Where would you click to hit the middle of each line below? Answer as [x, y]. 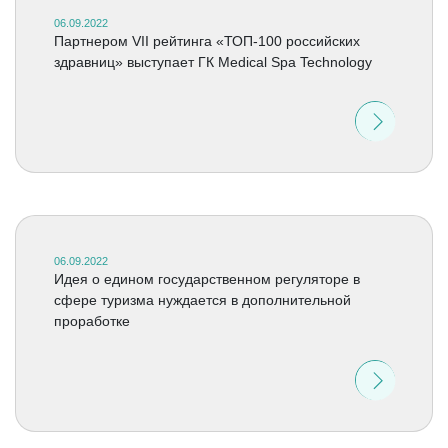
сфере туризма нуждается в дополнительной [202, 300]
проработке [91, 321]
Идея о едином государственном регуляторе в [206, 279]
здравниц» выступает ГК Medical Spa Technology [212, 62]
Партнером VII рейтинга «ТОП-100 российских [206, 41]
